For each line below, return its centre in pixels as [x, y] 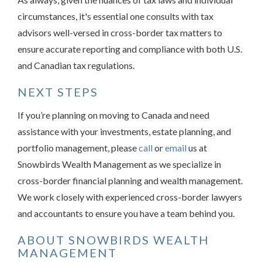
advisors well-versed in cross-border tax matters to [120, 32]
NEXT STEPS [58, 92]
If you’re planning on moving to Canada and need [113, 115]
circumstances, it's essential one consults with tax [116, 16]
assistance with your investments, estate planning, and [124, 131]
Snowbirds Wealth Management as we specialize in [119, 164]
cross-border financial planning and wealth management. [130, 180]
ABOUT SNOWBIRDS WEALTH [113, 240]
